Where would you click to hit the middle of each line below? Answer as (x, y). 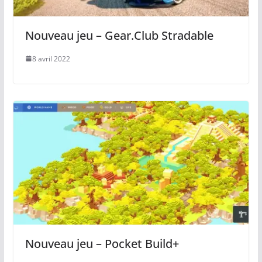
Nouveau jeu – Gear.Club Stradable (119, 35)
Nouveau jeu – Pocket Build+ (102, 244)
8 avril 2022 (51, 58)
